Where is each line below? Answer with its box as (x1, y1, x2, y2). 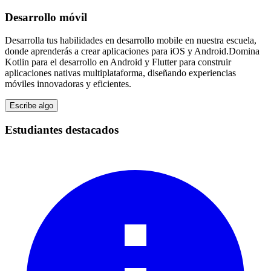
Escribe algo (10, 101, 53, 111)
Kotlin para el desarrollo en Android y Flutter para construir (5, 57, 231, 68)
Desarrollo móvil (5, 10, 87, 24)
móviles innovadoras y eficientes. (5, 79, 131, 90)
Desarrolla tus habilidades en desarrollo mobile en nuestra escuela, (5, 35, 256, 46)
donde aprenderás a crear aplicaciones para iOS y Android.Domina (5, 46, 260, 57)
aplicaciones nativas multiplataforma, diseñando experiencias (5, 68, 236, 79)
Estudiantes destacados (5, 123, 119, 137)
